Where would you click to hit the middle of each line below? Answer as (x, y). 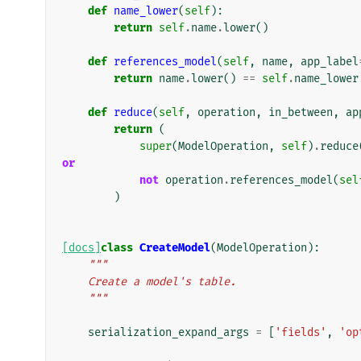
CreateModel (175, 247)
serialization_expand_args (168, 332)
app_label (330, 61)
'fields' (301, 332)
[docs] (81, 247)
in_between (301, 112)
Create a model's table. (162, 281)
